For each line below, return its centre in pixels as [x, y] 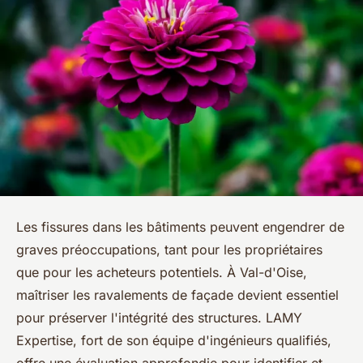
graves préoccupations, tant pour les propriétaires [169, 250]
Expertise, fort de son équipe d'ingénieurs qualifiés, [174, 341]
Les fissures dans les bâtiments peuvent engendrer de [180, 227]
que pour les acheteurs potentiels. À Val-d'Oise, [162, 273]
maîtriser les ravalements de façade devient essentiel [177, 295]
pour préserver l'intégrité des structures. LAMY [159, 318]
